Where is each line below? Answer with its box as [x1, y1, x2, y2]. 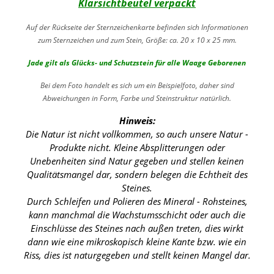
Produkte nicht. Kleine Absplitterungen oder [49, 141, 225, 154]
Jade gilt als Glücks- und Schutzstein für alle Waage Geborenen [28, 57, 246, 68]
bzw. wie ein [197, 235, 246, 248]
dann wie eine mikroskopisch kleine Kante [28, 235, 197, 248]
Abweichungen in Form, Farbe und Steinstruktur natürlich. [43, 92, 231, 103]
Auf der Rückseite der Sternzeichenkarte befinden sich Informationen [26, 21, 248, 32]
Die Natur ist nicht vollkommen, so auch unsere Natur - [26, 127, 248, 140]
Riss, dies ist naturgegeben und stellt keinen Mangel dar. [23, 248, 251, 261]
